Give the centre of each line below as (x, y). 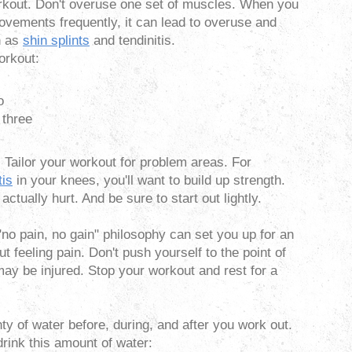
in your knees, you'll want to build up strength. (149, 180)
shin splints (56, 40)
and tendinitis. (132, 40)
